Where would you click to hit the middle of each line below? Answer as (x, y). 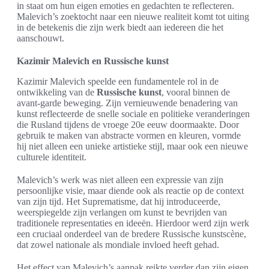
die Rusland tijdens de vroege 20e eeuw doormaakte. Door (128, 124)
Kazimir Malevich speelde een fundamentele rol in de (118, 81)
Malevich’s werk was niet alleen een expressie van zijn (120, 180)
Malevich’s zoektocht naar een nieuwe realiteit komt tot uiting (133, 16)
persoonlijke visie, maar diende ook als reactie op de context (130, 190)
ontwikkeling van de (57, 92)
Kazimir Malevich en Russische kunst (93, 61)
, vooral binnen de (196, 92)
